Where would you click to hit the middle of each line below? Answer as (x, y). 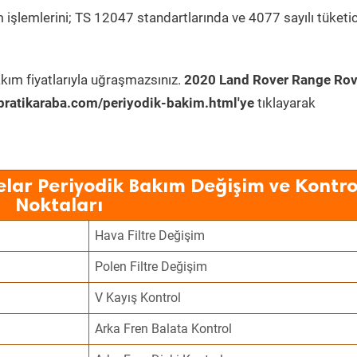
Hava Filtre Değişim (150, 235)
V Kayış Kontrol (138, 298)
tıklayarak (285, 103)
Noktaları (59, 204)
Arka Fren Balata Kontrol (164, 329)
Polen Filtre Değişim (151, 267)
